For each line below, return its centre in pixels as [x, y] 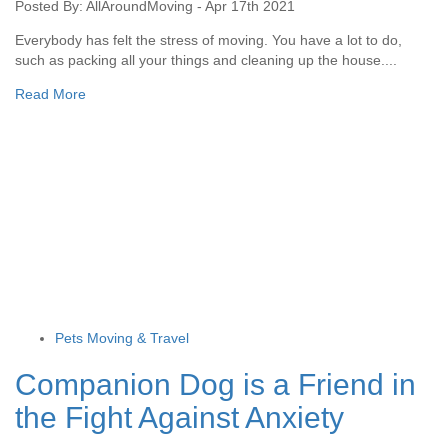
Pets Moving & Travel [122, 337]
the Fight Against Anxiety [179, 417]
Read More [50, 93]
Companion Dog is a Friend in [215, 384]
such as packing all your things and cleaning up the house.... [206, 59]
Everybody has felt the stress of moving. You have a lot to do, [208, 39]
